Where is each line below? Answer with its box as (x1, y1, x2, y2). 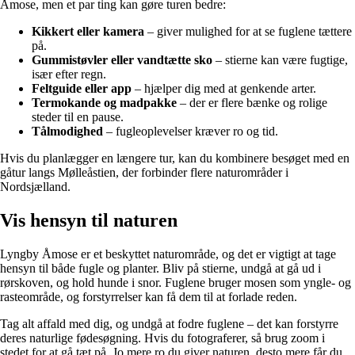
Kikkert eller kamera (32, 25, 144, 39)
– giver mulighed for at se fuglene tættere (144, 25, 352, 39)
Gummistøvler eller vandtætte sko (32, 53, 212, 67)
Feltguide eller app (32, 82, 132, 96)
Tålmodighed (32, 124, 103, 139)
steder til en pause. (32, 110, 124, 124)
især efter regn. (32, 67, 106, 82)
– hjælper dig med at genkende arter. (132, 82, 316, 96)
